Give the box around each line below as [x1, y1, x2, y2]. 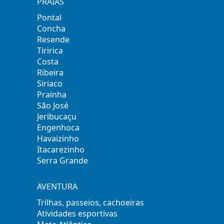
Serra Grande [37, 155, 88, 166]
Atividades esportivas [37, 208, 118, 219]
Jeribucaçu [37, 111, 77, 122]
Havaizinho [37, 133, 79, 144]
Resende [37, 34, 70, 45]
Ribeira [37, 67, 64, 78]
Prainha [37, 89, 67, 100]
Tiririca [37, 45, 63, 56]
